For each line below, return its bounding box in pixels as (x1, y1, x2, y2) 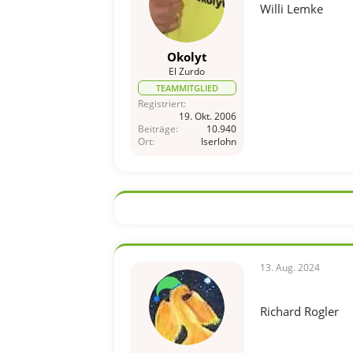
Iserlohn (200, 134, 236, 148)
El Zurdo (169, 64, 205, 78)
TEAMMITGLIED (155, 81, 218, 94)
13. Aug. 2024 (259, 260, 320, 274)
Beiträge (137, 121, 176, 136)
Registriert (137, 96, 184, 110)
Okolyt (166, 48, 207, 65)
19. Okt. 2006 (178, 109, 236, 123)
